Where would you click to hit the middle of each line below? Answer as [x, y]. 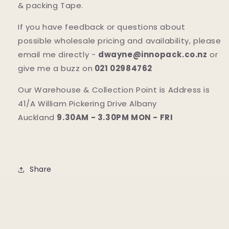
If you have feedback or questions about [102, 27]
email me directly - [57, 54]
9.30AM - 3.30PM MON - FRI [115, 117]
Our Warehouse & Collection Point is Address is [114, 89]
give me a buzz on [55, 68]
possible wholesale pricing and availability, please [120, 40]
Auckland [36, 117]
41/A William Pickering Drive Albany [88, 103]
